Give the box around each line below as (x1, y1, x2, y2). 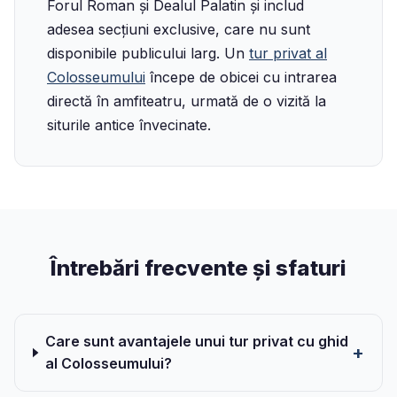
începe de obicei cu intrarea (145, 68, 337, 86)
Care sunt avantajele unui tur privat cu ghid (44, 332, 348, 350)
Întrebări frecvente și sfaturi (51, 255, 346, 281)
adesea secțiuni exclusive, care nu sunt (47, 20, 310, 38)
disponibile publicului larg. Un (47, 44, 249, 62)
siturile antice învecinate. (47, 116, 211, 134)
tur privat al (249, 44, 327, 62)
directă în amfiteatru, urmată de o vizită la (47, 92, 326, 110)
